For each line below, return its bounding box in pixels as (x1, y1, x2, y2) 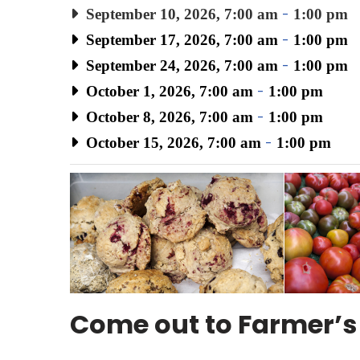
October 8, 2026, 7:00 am (81, 108, 253, 125)
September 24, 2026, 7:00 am (81, 56, 278, 74)
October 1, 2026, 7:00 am (81, 82, 253, 100)
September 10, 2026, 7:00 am (81, 5, 278, 22)
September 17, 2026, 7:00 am (81, 31, 278, 48)
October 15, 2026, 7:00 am (81, 133, 261, 151)
